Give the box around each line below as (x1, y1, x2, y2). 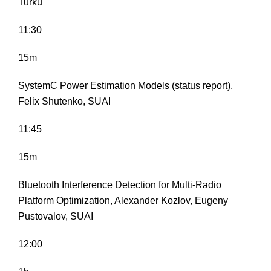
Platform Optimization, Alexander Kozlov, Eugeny (18, 195, 228, 206)
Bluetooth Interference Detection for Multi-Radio (18, 180, 221, 191)
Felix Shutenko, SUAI (18, 96, 111, 107)
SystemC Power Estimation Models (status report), (18, 80, 233, 91)
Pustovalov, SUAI (18, 211, 93, 222)
